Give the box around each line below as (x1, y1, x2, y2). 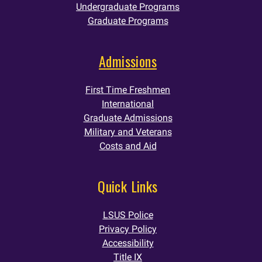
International (102, 98, 154, 109)
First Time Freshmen (85, 84, 170, 95)
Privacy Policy (99, 223, 157, 235)
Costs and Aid (99, 140, 157, 151)
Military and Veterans (84, 126, 172, 137)
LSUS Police (102, 209, 153, 220)
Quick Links (98, 175, 158, 196)
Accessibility (102, 237, 154, 249)
